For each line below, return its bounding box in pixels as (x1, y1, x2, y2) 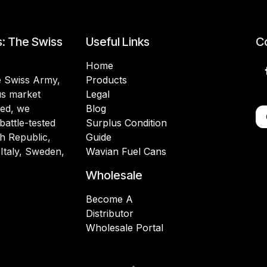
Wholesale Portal (86, 222, 163, 234)
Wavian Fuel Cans (86, 145, 166, 158)
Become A (86, 193, 133, 206)
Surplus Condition (86, 117, 167, 129)
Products (86, 74, 127, 86)
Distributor (86, 207, 133, 220)
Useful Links (86, 35, 150, 49)
